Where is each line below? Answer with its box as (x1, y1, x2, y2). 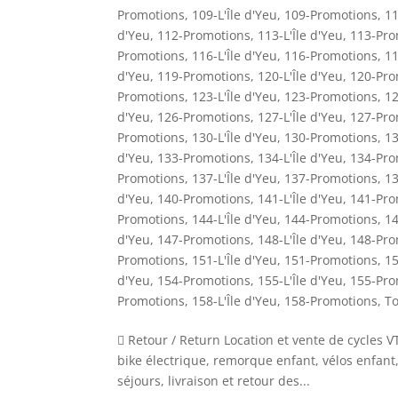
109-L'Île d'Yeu (192, 5, 277, 23)
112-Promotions (157, 26, 251, 44)
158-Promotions (284, 291, 378, 309)
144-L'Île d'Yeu (192, 210, 277, 227)
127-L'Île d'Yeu (258, 107, 343, 125)
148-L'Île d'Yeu (258, 230, 343, 248)
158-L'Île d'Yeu (192, 291, 277, 309)
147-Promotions (157, 230, 251, 248)
